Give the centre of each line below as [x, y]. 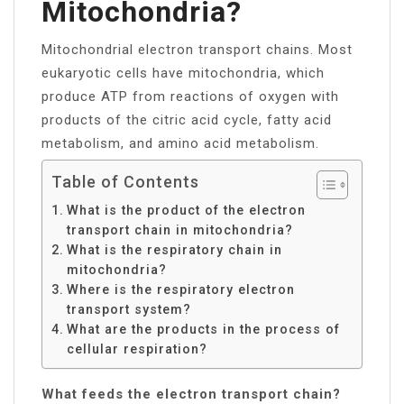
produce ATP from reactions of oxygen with [190, 96]
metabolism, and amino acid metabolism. [180, 143]
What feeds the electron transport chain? [191, 394]
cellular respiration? [137, 349]
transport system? [129, 309]
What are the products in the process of [203, 329]
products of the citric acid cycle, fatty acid [187, 119]
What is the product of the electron [186, 210]
